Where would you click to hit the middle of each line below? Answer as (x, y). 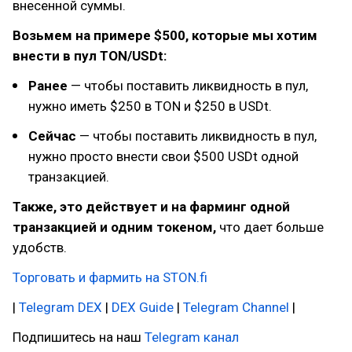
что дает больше (271, 227)
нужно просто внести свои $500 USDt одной (163, 156)
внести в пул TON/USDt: (90, 56)
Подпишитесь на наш (79, 337)
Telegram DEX (60, 307)
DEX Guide (143, 307)
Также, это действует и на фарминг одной (151, 207)
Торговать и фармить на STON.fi (110, 277)
